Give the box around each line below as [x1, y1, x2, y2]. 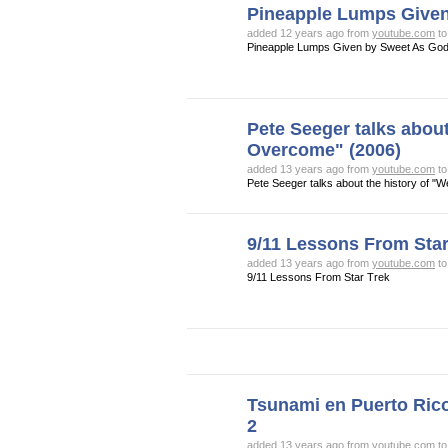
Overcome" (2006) [247, 140, 401, 160]
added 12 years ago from [247, 27, 372, 39]
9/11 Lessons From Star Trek [247, 271, 390, 283]
